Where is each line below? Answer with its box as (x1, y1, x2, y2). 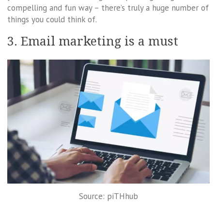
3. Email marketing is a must (7, 34, 178, 49)
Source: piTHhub (79, 190, 138, 201)
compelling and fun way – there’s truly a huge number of (7, 2, 209, 14)
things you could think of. (7, 14, 97, 25)
